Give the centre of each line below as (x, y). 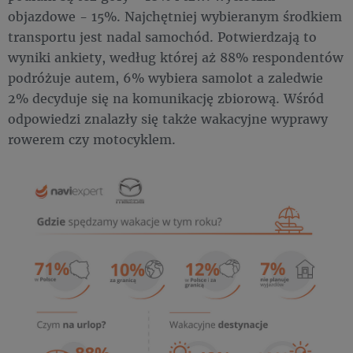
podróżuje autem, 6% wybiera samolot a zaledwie (165, 78)
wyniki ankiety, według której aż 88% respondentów (176, 58)
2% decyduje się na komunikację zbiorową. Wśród (166, 98)
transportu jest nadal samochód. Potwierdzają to (162, 37)
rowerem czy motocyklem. (92, 139)
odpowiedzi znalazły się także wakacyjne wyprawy (168, 119)
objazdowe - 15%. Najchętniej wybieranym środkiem (175, 17)
